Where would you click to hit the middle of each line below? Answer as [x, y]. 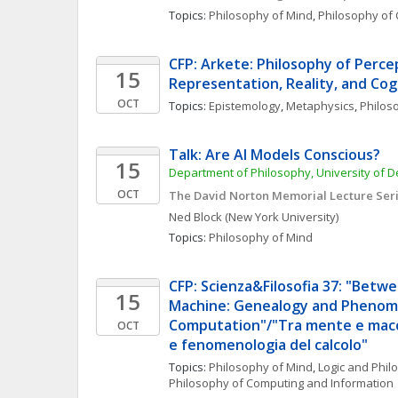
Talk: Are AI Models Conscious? [275, 155]
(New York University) [282, 217]
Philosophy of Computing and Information [281, 383]
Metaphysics [320, 106]
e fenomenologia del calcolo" [268, 345]
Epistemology [245, 106]
